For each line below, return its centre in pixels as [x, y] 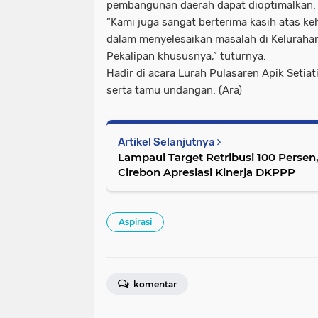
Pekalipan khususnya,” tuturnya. [186, 56]
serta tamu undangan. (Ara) [174, 91]
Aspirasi [135, 222]
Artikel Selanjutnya [168, 142]
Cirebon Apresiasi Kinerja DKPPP [207, 172]
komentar [154, 285]
